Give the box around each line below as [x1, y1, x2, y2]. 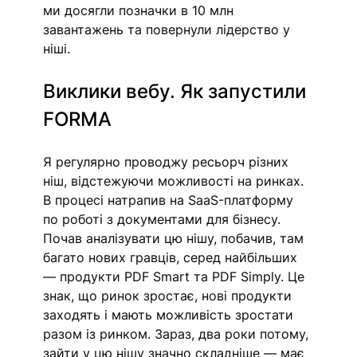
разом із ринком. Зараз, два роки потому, [43, 326, 313, 343]
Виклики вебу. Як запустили [43, 80, 312, 104]
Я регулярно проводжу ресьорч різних [43, 154, 293, 171]
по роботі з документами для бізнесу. [43, 211, 285, 228]
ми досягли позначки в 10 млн [43, 2, 238, 19]
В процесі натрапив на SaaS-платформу [43, 192, 298, 209]
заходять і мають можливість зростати [43, 307, 298, 324]
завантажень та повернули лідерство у [43, 22, 295, 38]
